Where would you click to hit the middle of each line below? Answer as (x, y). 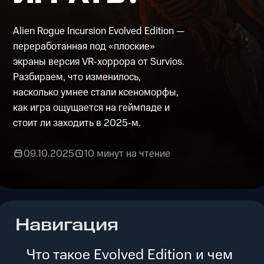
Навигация (67, 226)
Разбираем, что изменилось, (77, 77)
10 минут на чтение (127, 154)
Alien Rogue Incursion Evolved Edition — (99, 32)
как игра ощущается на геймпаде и (92, 108)
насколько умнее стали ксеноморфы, (96, 93)
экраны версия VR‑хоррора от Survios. (99, 62)
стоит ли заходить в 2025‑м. (77, 123)
